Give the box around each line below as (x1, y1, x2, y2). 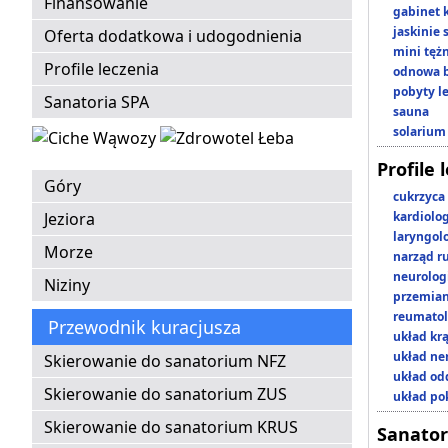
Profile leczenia (44, 58, 159, 81)
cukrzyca (393, 188, 445, 206)
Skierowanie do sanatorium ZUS (44, 383, 287, 406)
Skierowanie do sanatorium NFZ (44, 350, 286, 373)
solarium (393, 123, 446, 141)
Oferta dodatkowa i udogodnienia (44, 25, 302, 48)
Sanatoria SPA (44, 91, 149, 114)
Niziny (44, 274, 90, 297)
